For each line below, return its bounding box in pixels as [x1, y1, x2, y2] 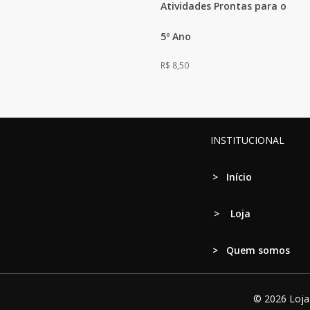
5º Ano [161, 30, 191, 43]
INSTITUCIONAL [179, 133, 284, 147]
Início [226, 170, 252, 183]
